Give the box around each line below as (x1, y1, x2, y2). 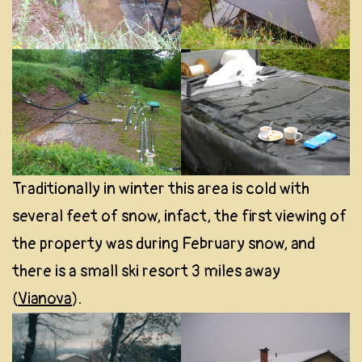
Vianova (18, 288, 72, 309)
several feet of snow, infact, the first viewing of (12, 206, 347, 227)
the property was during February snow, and (12, 234, 315, 255)
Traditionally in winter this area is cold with (12, 179, 309, 200)
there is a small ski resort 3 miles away (12, 261, 280, 282)
